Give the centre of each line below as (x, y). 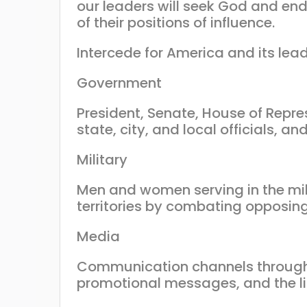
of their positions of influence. (176, 22)
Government (119, 83)
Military (102, 159)
